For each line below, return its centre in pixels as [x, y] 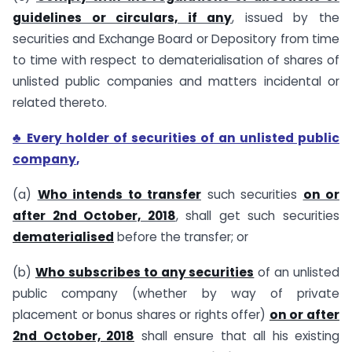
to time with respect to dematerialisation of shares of [176, 60]
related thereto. [60, 103]
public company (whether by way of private [176, 293]
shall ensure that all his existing [237, 335]
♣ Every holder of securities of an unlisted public [176, 137]
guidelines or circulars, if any [123, 18]
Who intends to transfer [119, 194]
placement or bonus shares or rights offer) [141, 314]
